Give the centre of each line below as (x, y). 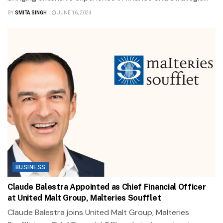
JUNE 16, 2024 (74, 13)
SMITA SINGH (31, 13)
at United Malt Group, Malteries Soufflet (84, 198)
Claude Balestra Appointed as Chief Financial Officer (107, 187)
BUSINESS (31, 167)
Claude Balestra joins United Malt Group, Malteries (98, 213)
